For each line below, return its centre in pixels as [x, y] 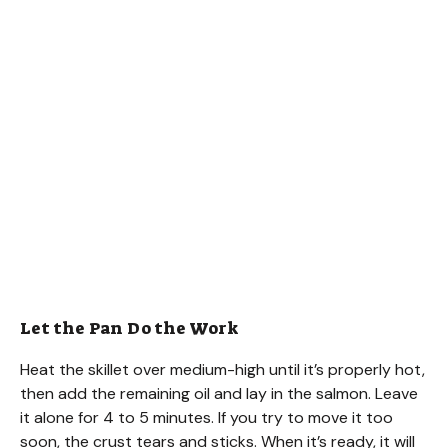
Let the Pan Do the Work [129, 328]
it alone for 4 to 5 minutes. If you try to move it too [206, 418]
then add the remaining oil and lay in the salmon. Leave [219, 394]
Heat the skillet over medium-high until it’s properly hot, [222, 370]
